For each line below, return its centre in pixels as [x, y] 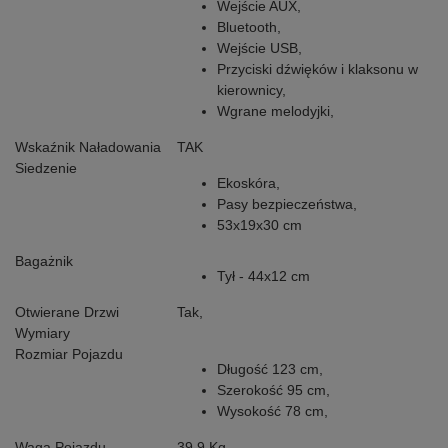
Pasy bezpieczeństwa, [287, 204]
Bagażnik [44, 261]
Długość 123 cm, [270, 369]
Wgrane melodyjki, [275, 111]
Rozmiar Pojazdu [69, 354]
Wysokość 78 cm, [272, 411]
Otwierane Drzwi [67, 312]
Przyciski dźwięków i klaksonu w [317, 69]
